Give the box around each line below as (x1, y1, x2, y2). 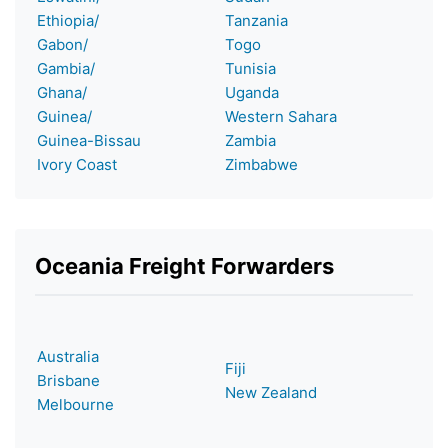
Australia (37, 346, 99, 366)
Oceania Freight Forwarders (35, 252, 334, 279)
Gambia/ (37, 58, 95, 78)
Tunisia (225, 58, 276, 78)
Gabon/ (37, 34, 88, 54)
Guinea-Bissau (37, 130, 141, 150)
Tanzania (225, 10, 288, 30)
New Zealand (225, 382, 317, 402)
